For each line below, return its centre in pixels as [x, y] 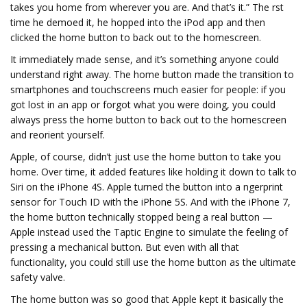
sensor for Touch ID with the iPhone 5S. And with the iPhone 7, [150, 202]
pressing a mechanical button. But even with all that [125, 247]
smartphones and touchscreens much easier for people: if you [148, 89]
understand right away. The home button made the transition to [152, 74]
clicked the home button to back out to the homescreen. [136, 37]
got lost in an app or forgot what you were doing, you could [143, 105]
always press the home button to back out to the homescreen [148, 120]
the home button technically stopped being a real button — [142, 217]
